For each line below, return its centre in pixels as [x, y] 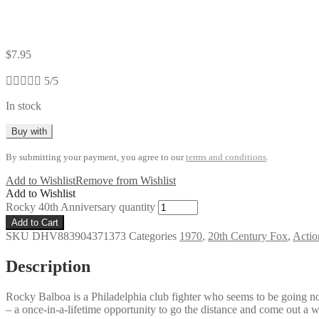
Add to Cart [35, 222]
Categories [153, 236]
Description [48, 266]
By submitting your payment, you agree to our [96, 157]
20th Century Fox [248, 236]
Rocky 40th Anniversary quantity [80, 206]
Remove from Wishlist [126, 180]
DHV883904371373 [79, 236]
